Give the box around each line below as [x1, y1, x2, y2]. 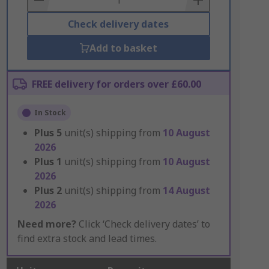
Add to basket [89, 41, 157, 55]
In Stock [34, 107, 66, 118]
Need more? [17, 217, 76, 231]
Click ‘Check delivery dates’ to [76, 217, 210, 231]
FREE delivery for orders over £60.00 [31, 77, 201, 91]
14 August [162, 184, 210, 197]
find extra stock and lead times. [17, 232, 157, 245]
